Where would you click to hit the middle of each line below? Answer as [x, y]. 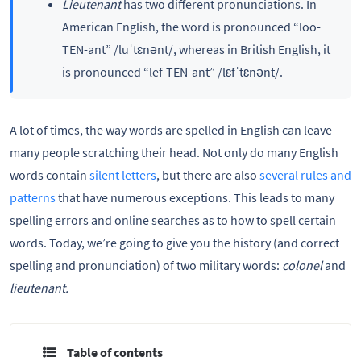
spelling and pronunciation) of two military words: [146, 266]
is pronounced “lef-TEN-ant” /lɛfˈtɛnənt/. [172, 71]
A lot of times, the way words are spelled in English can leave [171, 130]
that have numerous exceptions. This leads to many [195, 198]
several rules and [305, 175]
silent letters [123, 175]
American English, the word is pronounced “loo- [191, 26]
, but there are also [208, 175]
